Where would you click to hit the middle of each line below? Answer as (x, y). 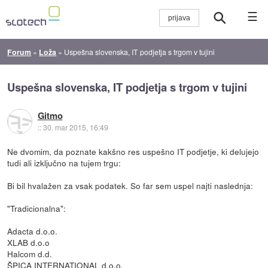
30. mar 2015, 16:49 (75, 127)
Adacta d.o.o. (33, 231)
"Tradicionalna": (37, 208)
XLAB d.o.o (29, 242)
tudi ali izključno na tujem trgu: (64, 162)
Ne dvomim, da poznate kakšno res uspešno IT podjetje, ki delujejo (133, 151)
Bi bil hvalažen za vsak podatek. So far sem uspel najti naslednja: (130, 185)
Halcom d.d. (30, 253)
